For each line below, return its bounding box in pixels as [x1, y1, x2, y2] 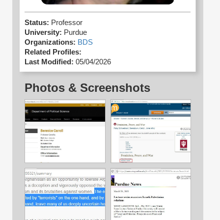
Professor [51, 19, 82, 27]
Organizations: [25, 38, 76, 47]
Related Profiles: [25, 48, 82, 56]
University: [25, 28, 62, 37]
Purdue [64, 28, 87, 37]
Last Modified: [25, 58, 74, 66]
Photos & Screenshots [25, 81, 150, 95]
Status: [25, 19, 51, 27]
